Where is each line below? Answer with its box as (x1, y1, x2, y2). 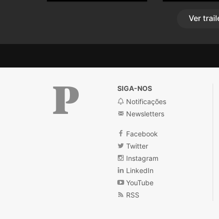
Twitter (124, 141, 149, 150)
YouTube (124, 178, 154, 187)
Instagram (124, 153, 159, 162)
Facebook (124, 129, 158, 138)
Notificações (124, 97, 167, 106)
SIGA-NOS (117, 84, 153, 92)
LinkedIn (124, 166, 154, 175)
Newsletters (124, 109, 165, 118)
